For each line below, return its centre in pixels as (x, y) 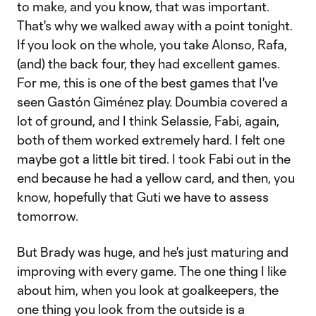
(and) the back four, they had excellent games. (148, 63)
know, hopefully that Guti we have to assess (143, 197)
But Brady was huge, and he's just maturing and (153, 252)
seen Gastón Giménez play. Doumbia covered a (152, 102)
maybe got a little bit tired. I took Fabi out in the (154, 159)
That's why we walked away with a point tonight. (155, 25)
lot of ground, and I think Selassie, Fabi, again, (148, 121)
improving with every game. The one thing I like (152, 271)
